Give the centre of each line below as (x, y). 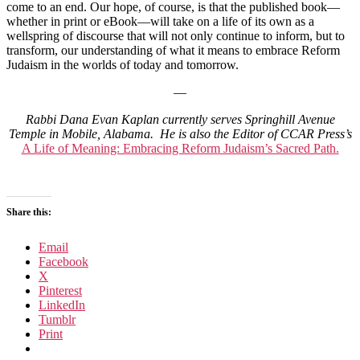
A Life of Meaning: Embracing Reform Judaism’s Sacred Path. (180, 148)
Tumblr (57, 319)
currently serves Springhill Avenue (247, 119)
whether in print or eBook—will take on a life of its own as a (160, 21)
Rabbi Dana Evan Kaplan (92, 119)
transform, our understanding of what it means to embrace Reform (173, 50)
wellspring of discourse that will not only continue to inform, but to (176, 35)
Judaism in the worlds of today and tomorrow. (123, 64)
